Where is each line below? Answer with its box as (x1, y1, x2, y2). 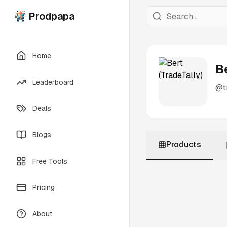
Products (166, 139, 201, 150)
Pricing (32, 183, 55, 192)
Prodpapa (28, 10, 74, 23)
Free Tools (32, 157, 67, 166)
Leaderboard (32, 78, 73, 87)
